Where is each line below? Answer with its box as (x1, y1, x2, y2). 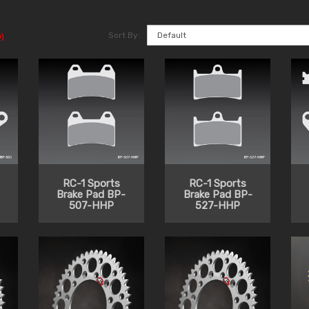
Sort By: (108, 30, 141, 41)
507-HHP (68, 199, 114, 212)
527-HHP (195, 199, 241, 212)
